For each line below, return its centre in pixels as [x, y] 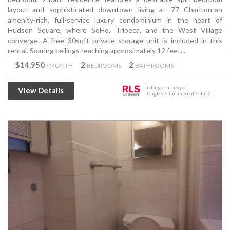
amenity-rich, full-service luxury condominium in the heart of [115, 20]
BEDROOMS [104, 65]
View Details [41, 90]
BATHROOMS [154, 65]
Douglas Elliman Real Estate [177, 93]
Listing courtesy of [166, 87]
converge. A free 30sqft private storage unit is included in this [115, 40]
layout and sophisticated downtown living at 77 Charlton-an [115, 9]
